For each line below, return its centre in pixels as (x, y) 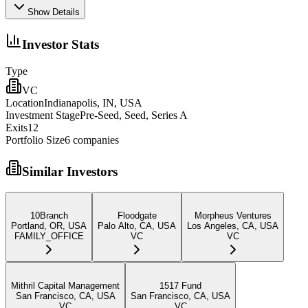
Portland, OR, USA (49, 226)
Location (25, 102)
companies (95, 140)
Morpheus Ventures (233, 216)
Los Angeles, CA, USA (233, 226)
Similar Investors (70, 171)
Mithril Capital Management (65, 286)
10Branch (49, 216)
